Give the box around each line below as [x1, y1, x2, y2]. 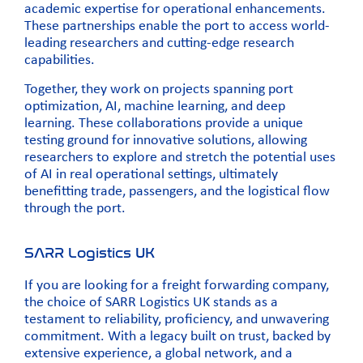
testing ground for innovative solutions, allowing [24, 132, 307, 148]
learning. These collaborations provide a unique [24, 115, 303, 131]
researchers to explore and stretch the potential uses [24, 149, 335, 165]
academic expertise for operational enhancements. [24, 2, 326, 18]
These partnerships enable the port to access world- [24, 19, 330, 35]
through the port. [24, 200, 126, 216]
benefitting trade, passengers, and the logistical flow [24, 183, 330, 199]
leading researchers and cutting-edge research [24, 36, 294, 52]
